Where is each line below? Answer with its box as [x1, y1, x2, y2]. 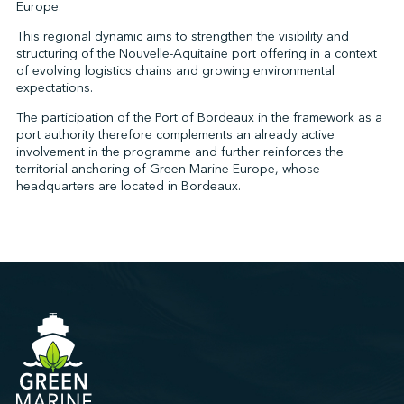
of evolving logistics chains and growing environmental [15, 62, 335, 79]
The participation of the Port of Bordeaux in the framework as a [15, 109, 382, 126]
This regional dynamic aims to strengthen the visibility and [15, 28, 349, 45]
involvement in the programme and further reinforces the [15, 143, 344, 161]
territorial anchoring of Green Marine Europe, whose [15, 161, 320, 178]
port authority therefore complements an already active [15, 126, 335, 143]
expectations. [15, 79, 93, 96]
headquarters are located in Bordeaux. [15, 178, 241, 195]
